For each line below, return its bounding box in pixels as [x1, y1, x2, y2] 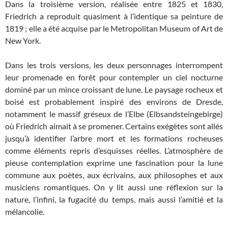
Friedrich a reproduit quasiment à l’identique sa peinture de [5, 11, 223, 21]
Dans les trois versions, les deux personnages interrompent [5, 60, 223, 70]
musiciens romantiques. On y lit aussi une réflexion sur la [5, 182, 223, 192]
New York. [5, 35, 41, 45]
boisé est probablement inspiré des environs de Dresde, [5, 96, 223, 106]
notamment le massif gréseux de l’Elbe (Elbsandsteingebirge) [5, 108, 223, 119]
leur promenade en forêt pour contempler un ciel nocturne [5, 72, 223, 82]
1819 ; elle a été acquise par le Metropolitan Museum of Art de [5, 23, 223, 33]
